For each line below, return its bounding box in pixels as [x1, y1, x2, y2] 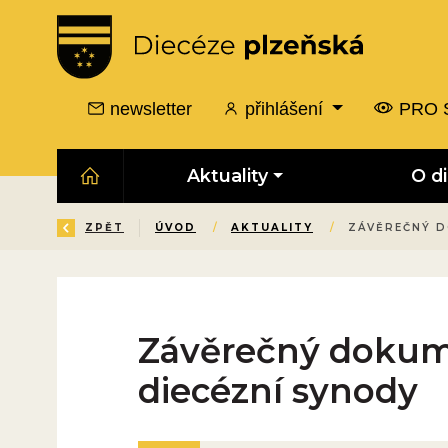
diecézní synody [137, 369, 418, 412]
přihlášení [240, 98, 329, 119]
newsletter [105, 98, 193, 119]
